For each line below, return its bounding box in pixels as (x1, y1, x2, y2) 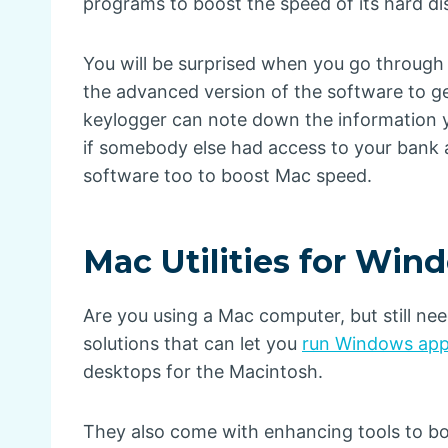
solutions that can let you (83, 333, 302, 354)
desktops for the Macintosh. (83, 361, 323, 382)
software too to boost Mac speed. (83, 165, 372, 186)
